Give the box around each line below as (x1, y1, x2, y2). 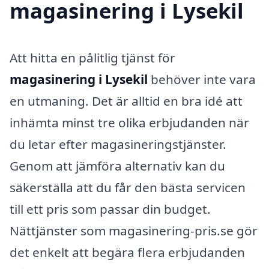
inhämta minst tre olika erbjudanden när (10, 113, 249, 131)
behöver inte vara (148, 70, 256, 88)
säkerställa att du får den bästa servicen (10, 178, 246, 196)
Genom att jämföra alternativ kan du (10, 157, 225, 174)
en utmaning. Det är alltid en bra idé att (10, 92, 243, 109)
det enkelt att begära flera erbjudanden (10, 243, 245, 261)
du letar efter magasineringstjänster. (10, 135, 226, 153)
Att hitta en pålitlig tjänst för (10, 49, 175, 66)
